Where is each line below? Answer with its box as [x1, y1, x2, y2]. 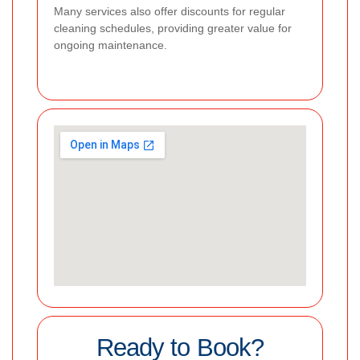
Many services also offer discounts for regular [54, 4, 285, 18]
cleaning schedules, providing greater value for [54, 21, 292, 35]
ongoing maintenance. [54, 38, 167, 51]
